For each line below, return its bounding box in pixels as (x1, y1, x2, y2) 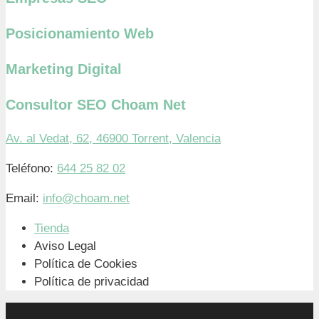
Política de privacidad (34, 274, 149, 288)
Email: (6, 191, 43, 205)
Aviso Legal (34, 239, 96, 253)
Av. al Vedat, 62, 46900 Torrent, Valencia (6, 131, 221, 145)
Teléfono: (6, 161, 57, 175)
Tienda (34, 221, 69, 235)
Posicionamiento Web (6, 25, 154, 41)
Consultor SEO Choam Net (6, 96, 186, 113)
